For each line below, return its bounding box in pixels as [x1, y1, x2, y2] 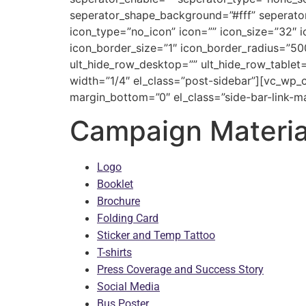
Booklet [97, 178, 133, 191]
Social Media [97, 280, 160, 294]
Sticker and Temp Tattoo [97, 229, 215, 242]
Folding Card [97, 212, 158, 225]
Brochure [97, 195, 140, 208]
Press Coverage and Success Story [97, 263, 264, 277]
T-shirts [97, 246, 132, 260]
